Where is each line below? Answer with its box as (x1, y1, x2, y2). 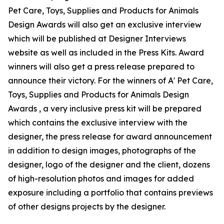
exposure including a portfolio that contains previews (8, 187, 213, 198)
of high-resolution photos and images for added (8, 173, 194, 184)
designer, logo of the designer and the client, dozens (8, 159, 210, 170)
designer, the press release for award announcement (8, 131, 212, 142)
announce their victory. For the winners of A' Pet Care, (8, 75, 213, 86)
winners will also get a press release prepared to (8, 61, 194, 72)
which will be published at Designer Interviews (8, 33, 186, 44)
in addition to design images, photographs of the (8, 145, 196, 156)
